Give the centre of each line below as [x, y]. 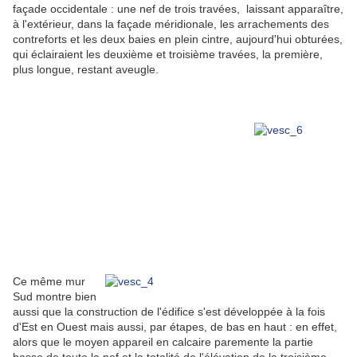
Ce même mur [49, 282]
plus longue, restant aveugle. [87, 70]
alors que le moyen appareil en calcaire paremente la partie [163, 342]
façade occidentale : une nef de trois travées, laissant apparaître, [178, 9]
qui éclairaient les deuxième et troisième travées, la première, [168, 55]
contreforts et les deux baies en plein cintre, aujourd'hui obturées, [178, 39]
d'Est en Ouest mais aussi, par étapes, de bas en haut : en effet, [175, 327]
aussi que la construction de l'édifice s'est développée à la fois [169, 312]
